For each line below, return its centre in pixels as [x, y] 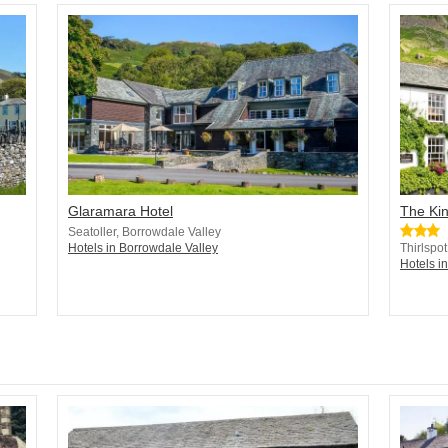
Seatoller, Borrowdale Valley [144, 232]
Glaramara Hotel [120, 211]
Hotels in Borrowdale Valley [143, 248]
